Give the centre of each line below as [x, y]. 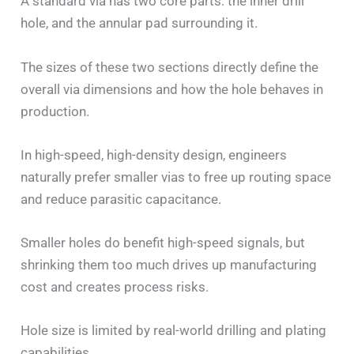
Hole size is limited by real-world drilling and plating [174, 331]
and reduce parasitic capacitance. [121, 199]
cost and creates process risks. [115, 286]
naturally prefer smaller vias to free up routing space [176, 177]
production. [55, 111]
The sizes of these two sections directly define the [170, 67]
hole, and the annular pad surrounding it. [139, 23]
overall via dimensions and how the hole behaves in [172, 89]
